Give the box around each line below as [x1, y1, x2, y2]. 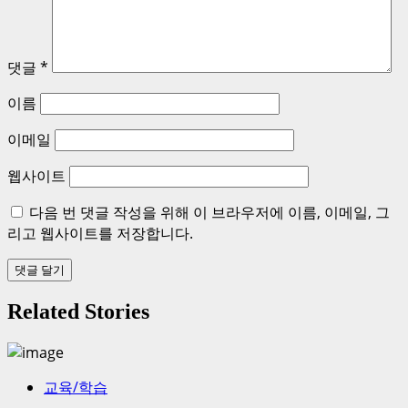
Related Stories [7, 300, 149, 324]
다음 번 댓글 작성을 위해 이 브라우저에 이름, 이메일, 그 [29, 202, 390, 223]
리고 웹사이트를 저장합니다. [7, 223, 193, 244]
